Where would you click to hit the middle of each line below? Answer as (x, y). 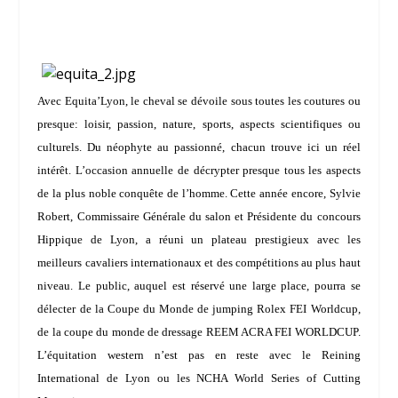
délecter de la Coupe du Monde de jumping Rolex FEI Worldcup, (199, 308)
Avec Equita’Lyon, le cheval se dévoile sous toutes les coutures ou (199, 100)
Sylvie (345, 193)
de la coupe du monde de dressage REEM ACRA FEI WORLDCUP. (199, 331)
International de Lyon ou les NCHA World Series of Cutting (199, 378)
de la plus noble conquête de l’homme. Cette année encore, (183, 193)
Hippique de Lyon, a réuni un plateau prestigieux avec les (199, 239)
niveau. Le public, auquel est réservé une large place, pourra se (199, 285)
